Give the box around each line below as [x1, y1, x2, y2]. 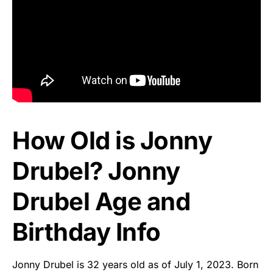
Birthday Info [12, 216, 161, 247]
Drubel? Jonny [12, 155, 180, 186]
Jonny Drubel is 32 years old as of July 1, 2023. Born [12, 258, 258, 271]
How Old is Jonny [12, 125, 212, 155]
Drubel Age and [12, 186, 190, 216]
